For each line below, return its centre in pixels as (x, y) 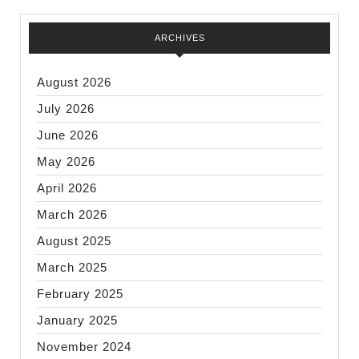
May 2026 (66, 161)
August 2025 (74, 241)
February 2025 (80, 294)
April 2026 (67, 188)
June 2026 (68, 135)
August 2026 (74, 82)
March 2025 (72, 267)
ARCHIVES (179, 38)
